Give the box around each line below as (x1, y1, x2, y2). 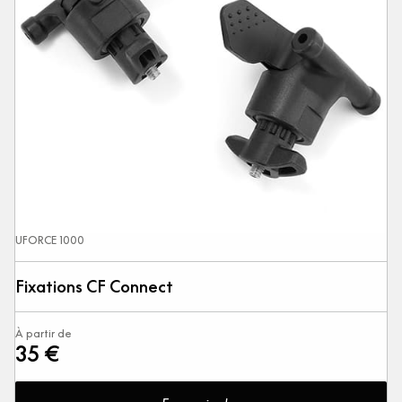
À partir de (15, 327, 72, 341)
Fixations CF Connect (15, 276, 173, 298)
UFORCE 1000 (15, 233, 84, 248)
